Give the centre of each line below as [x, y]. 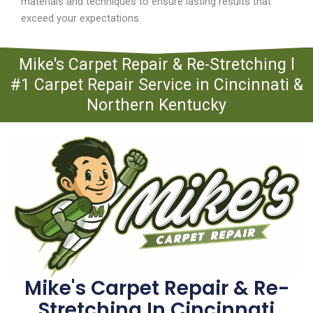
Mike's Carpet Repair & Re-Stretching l [156, 65]
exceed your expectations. [81, 19]
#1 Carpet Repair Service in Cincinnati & [156, 85]
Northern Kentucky [156, 105]
